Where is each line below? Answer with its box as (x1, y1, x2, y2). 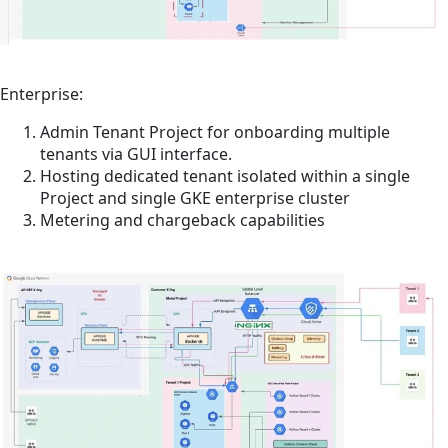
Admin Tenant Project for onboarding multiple (40, 120, 390, 143)
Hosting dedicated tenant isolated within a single (40, 164, 410, 187)
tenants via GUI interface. (40, 142, 232, 165)
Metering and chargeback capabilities (40, 208, 325, 231)
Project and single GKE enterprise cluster (40, 186, 350, 209)
